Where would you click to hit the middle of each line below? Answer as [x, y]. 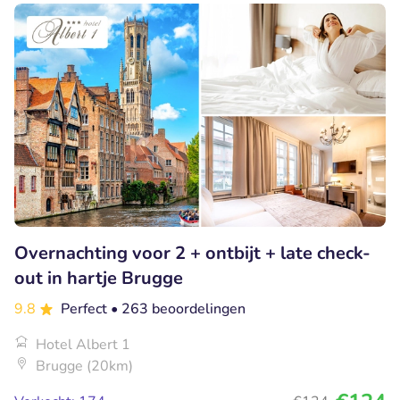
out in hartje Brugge [99, 278]
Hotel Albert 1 [83, 344]
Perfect [86, 308]
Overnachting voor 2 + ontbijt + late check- [192, 253]
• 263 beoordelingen [178, 308]
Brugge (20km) [84, 366]
